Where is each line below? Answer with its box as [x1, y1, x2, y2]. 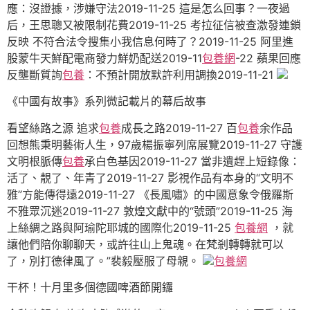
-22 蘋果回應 [235, 51, 301, 65]
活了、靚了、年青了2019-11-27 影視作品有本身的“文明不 [7, 170, 293, 185]
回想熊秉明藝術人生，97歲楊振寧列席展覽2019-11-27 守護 [7, 137, 302, 152]
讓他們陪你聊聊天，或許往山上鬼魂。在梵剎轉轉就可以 [7, 237, 284, 251]
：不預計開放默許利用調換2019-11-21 [84, 67, 277, 82]
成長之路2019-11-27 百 [121, 120, 237, 135]
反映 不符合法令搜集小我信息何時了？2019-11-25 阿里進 [7, 34, 293, 48]
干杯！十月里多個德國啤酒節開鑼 [7, 280, 173, 295]
